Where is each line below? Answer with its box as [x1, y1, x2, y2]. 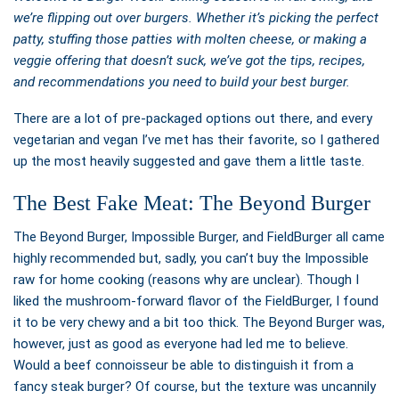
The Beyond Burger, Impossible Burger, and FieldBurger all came [13, 229, 385, 246]
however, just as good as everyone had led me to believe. [13, 336, 348, 353]
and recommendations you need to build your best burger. [13, 74, 350, 91]
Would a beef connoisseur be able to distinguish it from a [13, 357, 354, 374]
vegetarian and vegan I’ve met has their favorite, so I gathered [13, 132, 379, 149]
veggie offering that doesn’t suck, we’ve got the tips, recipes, [13, 53, 365, 69]
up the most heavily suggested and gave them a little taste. [13, 153, 364, 170]
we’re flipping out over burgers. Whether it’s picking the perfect [13, 10, 379, 27]
